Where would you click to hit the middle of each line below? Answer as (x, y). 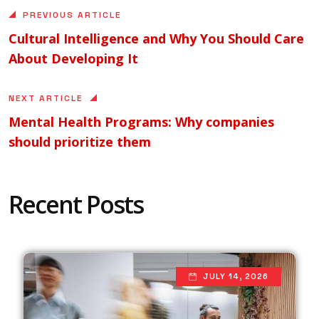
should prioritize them (80, 141)
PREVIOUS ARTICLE (72, 15)
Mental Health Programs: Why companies (141, 121)
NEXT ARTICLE (46, 98)
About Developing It (73, 58)
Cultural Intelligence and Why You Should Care (156, 38)
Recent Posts (76, 204)
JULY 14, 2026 (236, 276)
